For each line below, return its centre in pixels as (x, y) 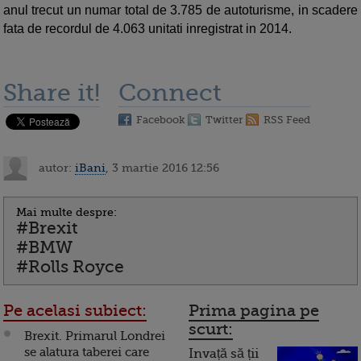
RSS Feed (287, 120)
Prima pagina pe (254, 311)
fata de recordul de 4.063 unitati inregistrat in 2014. (147, 29)
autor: (55, 167)
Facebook (161, 120)
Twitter (224, 120)
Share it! (52, 93)
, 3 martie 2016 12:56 (162, 167)
